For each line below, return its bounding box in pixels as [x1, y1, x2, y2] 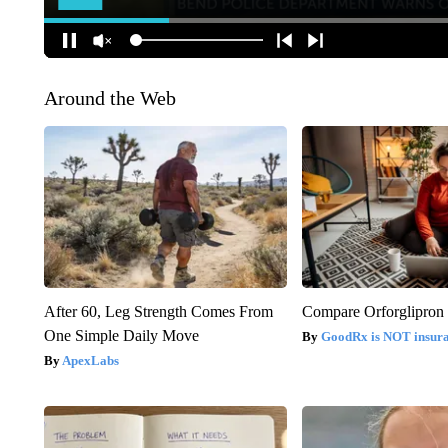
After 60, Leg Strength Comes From [43, 302, 273, 320]
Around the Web [43, 86, 176, 109]
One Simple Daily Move [43, 326, 199, 344]
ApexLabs [61, 352, 119, 368]
